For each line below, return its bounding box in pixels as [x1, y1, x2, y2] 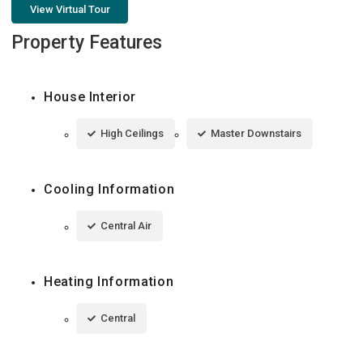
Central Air [100, 220, 152, 233]
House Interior [44, 89, 136, 105]
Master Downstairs [211, 127, 301, 140]
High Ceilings [100, 127, 164, 140]
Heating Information [44, 274, 174, 290]
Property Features [11, 32, 162, 54]
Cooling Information [44, 181, 175, 198]
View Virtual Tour [29, 3, 110, 16]
